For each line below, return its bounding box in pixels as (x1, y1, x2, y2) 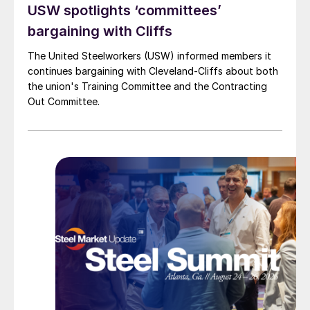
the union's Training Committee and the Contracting (28, 80, 267, 93)
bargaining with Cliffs (28, 23, 172, 40)
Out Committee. (28, 95, 100, 108)
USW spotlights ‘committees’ (28, 2, 221, 19)
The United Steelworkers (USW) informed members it (28, 50, 271, 62)
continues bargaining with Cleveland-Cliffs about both (28, 65, 278, 77)
